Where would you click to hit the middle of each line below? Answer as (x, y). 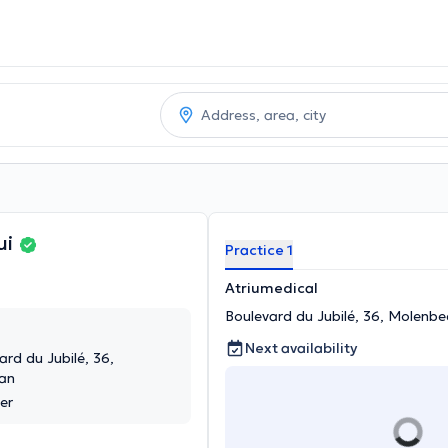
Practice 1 (259, 250)
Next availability (301, 348)
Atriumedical (271, 288)
